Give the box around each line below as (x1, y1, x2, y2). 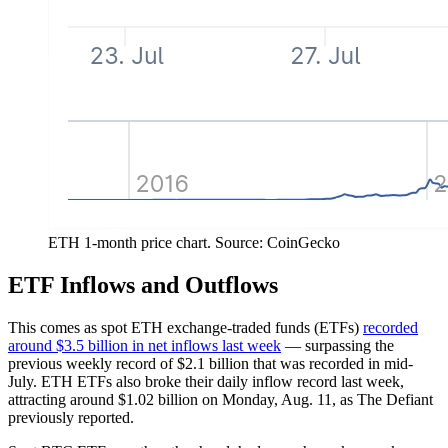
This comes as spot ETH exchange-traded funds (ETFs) (8, 318, 363, 336)
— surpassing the (281, 336, 394, 354)
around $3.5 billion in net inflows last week (8, 336, 281, 354)
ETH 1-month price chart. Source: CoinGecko (48, 234, 340, 252)
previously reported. (8, 408, 134, 426)
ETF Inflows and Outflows (8, 271, 278, 298)
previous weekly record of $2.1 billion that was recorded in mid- (8, 354, 413, 372)
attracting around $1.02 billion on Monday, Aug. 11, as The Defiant (8, 390, 433, 408)
